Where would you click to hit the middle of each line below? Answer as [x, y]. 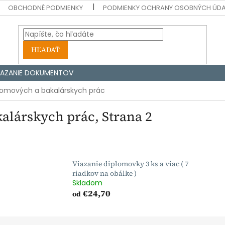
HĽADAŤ [46, 49]
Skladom [88, 183]
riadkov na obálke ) [105, 174]
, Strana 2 [124, 117]
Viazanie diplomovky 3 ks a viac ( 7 [131, 164]
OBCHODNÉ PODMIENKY [46, 8]
